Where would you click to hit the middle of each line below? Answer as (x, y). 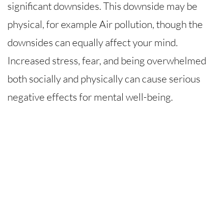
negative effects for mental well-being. (90, 96)
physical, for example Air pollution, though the (105, 24)
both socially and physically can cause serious (104, 78)
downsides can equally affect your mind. (93, 42)
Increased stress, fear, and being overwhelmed (107, 60)
